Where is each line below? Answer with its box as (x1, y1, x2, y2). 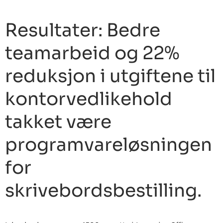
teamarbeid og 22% (5, 42, 180, 65)
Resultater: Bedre (5, 19, 160, 42)
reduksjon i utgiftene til (5, 65, 216, 88)
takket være (5, 111, 111, 133)
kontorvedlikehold (5, 88, 172, 111)
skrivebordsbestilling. (5, 179, 202, 202)
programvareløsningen (5, 133, 212, 156)
